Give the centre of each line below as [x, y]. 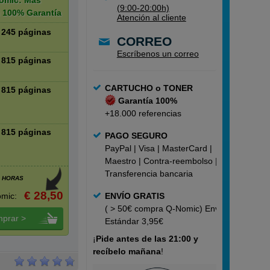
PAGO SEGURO [136, 136]
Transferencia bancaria [149, 174]
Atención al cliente [151, 17]
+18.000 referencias [143, 113]
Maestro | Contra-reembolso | [161, 161]
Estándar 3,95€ [134, 221]
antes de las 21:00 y [157, 239]
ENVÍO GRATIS [134, 196]
